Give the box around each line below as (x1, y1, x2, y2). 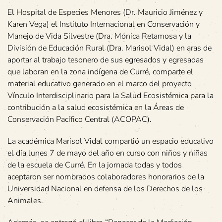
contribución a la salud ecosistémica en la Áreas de (7, 102, 184, 113)
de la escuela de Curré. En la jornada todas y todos (7, 159, 182, 170)
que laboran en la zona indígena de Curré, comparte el (7, 66, 193, 77)
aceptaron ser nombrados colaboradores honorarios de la (7, 171, 204, 182)
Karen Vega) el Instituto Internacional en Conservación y (7, 18, 200, 30)
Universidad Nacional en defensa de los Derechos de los (7, 183, 203, 194)
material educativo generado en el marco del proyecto (7, 78, 192, 89)
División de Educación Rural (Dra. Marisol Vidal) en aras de (7, 42, 212, 54)
